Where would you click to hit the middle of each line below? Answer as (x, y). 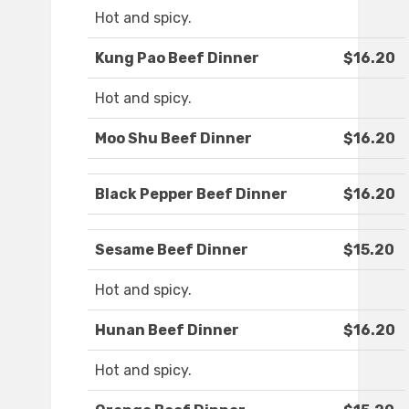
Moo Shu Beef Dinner (173, 139)
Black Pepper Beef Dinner (191, 194)
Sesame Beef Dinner (172, 250)
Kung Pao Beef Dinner (177, 58)
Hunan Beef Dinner (167, 330)
